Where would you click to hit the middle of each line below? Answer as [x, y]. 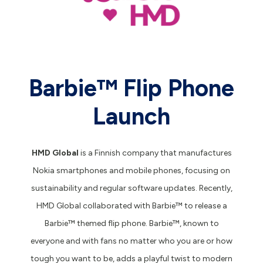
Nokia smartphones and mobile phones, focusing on [131, 170]
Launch [131, 116]
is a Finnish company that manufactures [155, 153]
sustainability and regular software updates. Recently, [131, 188]
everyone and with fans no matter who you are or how [131, 241]
